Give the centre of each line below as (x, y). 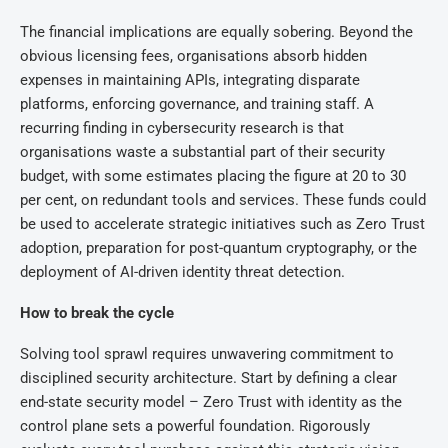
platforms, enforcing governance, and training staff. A (197, 104)
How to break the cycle (97, 313)
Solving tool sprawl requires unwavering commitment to (207, 354)
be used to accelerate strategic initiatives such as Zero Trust (222, 224)
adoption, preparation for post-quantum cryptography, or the (218, 248)
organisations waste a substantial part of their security (202, 152)
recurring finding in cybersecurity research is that (182, 128)
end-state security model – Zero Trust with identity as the (211, 402)
